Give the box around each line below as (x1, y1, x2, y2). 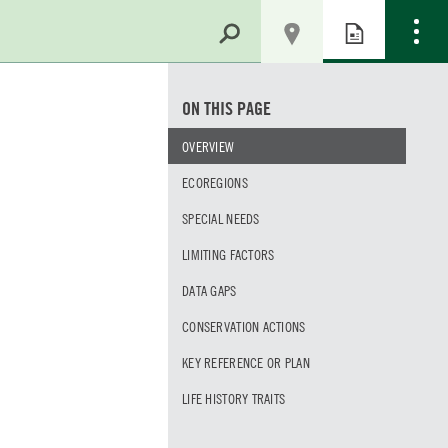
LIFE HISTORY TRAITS (181, 389, 286, 408)
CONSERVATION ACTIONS (181, 317, 306, 336)
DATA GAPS (181, 281, 237, 300)
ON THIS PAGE (181, 97, 271, 120)
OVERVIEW (181, 137, 235, 156)
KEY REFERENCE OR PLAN (181, 353, 310, 372)
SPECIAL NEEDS (181, 209, 260, 228)
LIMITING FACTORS (181, 245, 275, 264)
